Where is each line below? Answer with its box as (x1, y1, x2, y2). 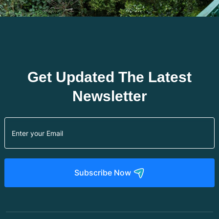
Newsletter (72, 88, 147, 105)
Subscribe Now (74, 168, 133, 178)
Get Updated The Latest (27, 69, 192, 86)
